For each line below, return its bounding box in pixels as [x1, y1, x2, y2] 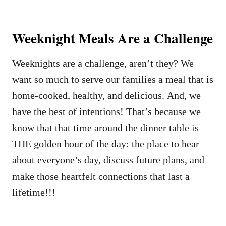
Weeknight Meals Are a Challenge [12, 28, 213, 48]
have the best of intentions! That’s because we [12, 105, 201, 117]
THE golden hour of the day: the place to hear [12, 138, 199, 149]
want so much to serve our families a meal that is [12, 73, 213, 85]
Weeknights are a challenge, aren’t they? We [12, 57, 194, 69]
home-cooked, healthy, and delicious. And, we [12, 89, 201, 101]
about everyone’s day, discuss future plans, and [12, 154, 204, 165]
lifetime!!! [12, 186, 55, 198]
